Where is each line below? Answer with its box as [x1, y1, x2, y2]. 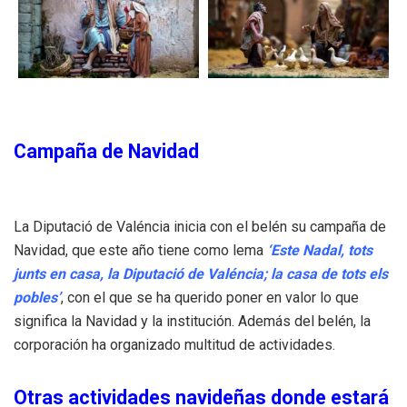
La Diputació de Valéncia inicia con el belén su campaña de [14, 217, 386, 235]
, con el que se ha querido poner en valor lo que [61, 288, 359, 306]
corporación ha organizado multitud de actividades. [14, 335, 335, 353]
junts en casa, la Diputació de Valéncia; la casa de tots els [14, 264, 388, 283]
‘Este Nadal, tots [263, 241, 372, 259]
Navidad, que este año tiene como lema [14, 241, 263, 259]
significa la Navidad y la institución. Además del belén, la [14, 312, 371, 330]
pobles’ [14, 288, 61, 306]
